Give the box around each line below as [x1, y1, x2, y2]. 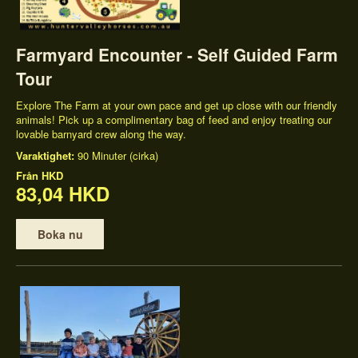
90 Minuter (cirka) [78, 148, 158, 164]
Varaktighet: [16, 148, 78, 164]
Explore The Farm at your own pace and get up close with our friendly [16, 97, 337, 113]
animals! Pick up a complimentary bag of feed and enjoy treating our [16, 112, 332, 128]
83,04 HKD [16, 180, 109, 208]
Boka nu [37, 226, 83, 243]
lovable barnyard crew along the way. [16, 126, 186, 142]
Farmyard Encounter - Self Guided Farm [16, 42, 338, 67]
